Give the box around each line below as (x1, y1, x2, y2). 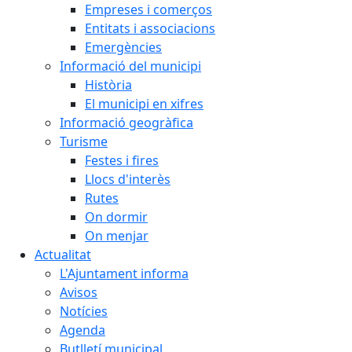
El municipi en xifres (85, 95, 203, 112)
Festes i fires (85, 152, 159, 169)
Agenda (60, 321, 105, 339)
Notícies (60, 302, 108, 320)
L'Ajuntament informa (60, 265, 189, 282)
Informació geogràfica (60, 114, 193, 131)
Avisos (60, 284, 97, 301)
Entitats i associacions (85, 20, 215, 37)
